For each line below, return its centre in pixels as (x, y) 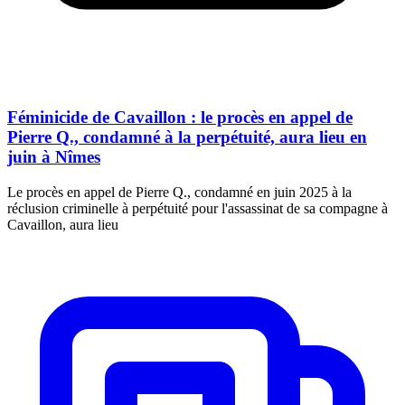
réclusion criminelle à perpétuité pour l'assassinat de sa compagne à (198, 209)
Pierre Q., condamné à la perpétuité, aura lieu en (187, 137)
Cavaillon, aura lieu (63, 225)
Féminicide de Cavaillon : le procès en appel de (180, 118)
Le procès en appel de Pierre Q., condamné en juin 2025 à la (179, 193)
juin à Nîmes (54, 157)
